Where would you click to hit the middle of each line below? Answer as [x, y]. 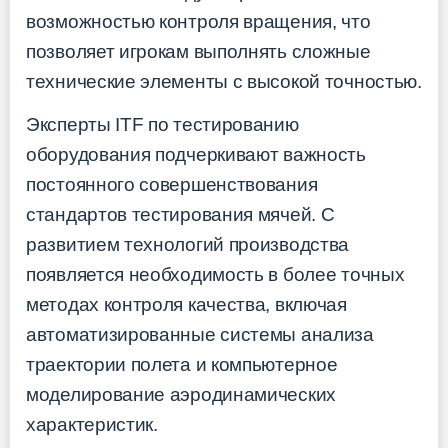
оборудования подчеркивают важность [196, 154]
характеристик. [92, 424]
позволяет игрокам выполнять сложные [198, 52]
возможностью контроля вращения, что [198, 22]
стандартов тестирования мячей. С [180, 214]
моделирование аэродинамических [181, 394]
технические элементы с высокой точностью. [224, 82]
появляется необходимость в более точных [215, 274]
